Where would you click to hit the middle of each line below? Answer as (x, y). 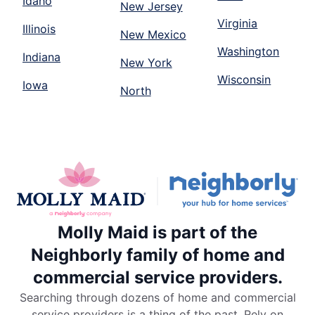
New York (146, 63)
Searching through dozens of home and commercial (157, 298)
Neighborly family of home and (157, 255)
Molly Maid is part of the (157, 233)
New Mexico (153, 35)
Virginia (238, 24)
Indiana (41, 57)
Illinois (39, 29)
